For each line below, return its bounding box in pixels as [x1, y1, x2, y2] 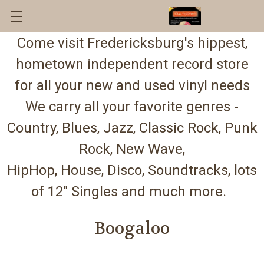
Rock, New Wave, [79, 141, 185, 157]
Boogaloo [94, 218, 170, 239]
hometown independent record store [15, 56, 249, 72]
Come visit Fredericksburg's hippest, [16, 35, 247, 51]
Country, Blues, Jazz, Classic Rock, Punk [6, 120, 258, 136]
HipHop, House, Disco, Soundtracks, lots [7, 162, 257, 179]
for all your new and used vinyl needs [14, 77, 250, 94]
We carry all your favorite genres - [25, 98, 239, 115]
